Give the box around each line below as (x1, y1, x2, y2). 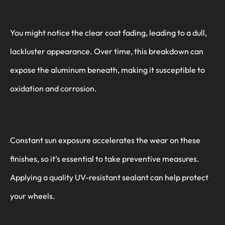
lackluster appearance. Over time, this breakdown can (10, 46, 203, 56)
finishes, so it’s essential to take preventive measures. (10, 153, 199, 164)
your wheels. (10, 190, 55, 201)
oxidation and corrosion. (10, 83, 97, 93)
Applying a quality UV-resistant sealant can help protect (10, 172, 208, 182)
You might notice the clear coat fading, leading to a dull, (10, 27, 207, 38)
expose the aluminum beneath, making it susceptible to (10, 64, 205, 75)
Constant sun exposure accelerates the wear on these (10, 135, 200, 145)
